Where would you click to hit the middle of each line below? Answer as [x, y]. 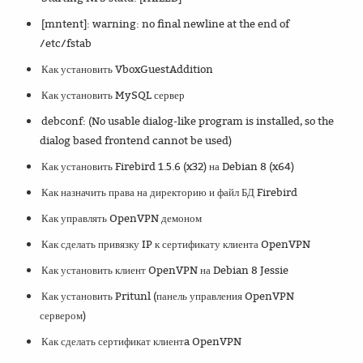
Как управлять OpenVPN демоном [122, 218]
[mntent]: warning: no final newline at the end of [166, 24]
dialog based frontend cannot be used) [136, 141]
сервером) [63, 316]
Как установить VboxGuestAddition [128, 69]
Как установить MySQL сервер [113, 95]
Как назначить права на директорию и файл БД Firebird [170, 192]
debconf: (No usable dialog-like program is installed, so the [188, 121]
